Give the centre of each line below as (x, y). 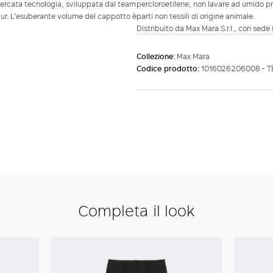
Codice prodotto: (169, 69)
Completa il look (136, 210)
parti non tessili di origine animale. (196, 16)
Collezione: (157, 56)
